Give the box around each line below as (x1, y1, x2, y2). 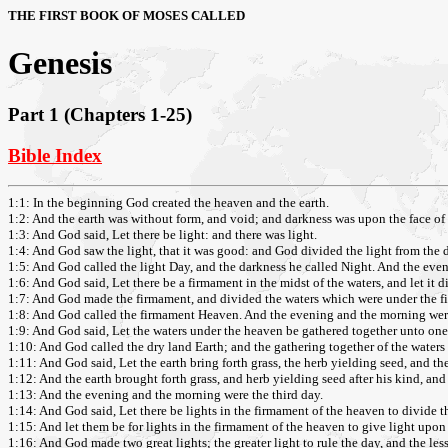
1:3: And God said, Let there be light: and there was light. (8, 227, 317, 243)
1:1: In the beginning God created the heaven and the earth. (8, 195, 329, 211)
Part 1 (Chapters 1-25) (8, 103, 192, 125)
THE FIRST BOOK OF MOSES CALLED (8, 8, 245, 23)
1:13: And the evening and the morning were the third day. (8, 387, 323, 403)
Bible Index (8, 144, 102, 166)
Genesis (8, 45, 112, 82)
